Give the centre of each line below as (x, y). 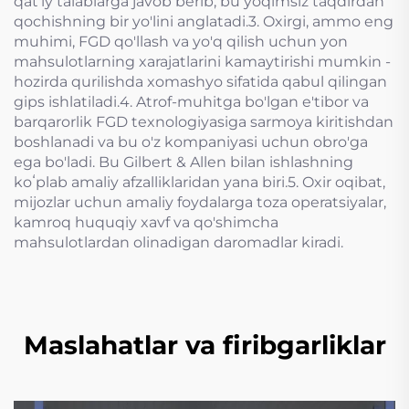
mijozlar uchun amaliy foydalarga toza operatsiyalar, (200, 202)
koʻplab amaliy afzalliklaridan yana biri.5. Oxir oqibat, (199, 182)
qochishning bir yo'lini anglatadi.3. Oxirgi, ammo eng (204, 21)
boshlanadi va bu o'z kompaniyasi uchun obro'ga (191, 142)
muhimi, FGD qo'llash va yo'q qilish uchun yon (181, 42)
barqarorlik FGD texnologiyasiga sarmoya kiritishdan (204, 122)
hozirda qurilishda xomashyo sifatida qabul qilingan (200, 82)
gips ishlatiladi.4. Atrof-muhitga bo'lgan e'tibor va (191, 102)
